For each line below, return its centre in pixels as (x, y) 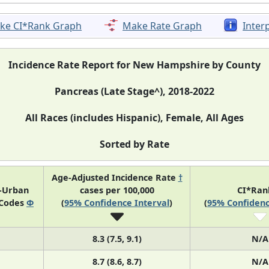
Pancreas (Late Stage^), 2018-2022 (134, 91)
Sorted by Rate (134, 144)
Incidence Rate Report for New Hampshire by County (134, 65)
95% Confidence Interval (117, 202)
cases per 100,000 (117, 190)
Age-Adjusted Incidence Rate (115, 177)
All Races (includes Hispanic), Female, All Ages (134, 117)
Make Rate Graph (162, 26)
